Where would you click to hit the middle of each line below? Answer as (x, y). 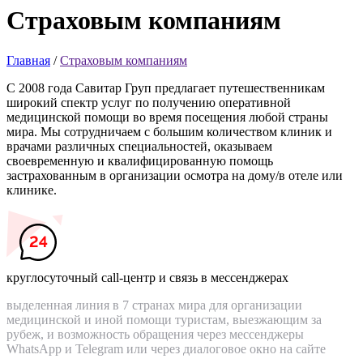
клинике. (32, 190)
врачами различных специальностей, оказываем (139, 146)
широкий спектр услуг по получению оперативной (149, 102)
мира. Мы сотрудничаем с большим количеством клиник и (169, 131)
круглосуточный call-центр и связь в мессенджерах (147, 277)
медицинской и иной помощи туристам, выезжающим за (164, 319)
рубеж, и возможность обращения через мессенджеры (155, 334)
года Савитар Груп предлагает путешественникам (185, 88)
